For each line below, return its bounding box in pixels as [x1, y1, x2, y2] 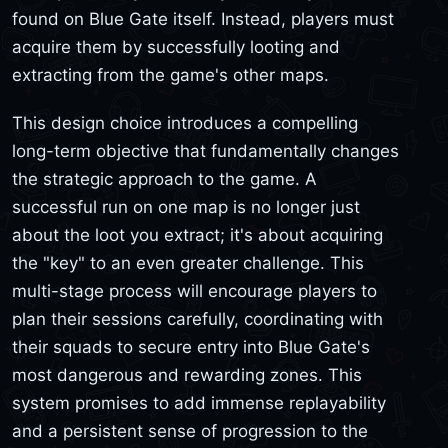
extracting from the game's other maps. [12, 65, 329, 86]
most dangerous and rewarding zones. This [12, 364, 362, 385]
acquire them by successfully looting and [12, 37, 340, 58]
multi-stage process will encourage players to [12, 280, 377, 301]
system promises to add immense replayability [12, 392, 386, 413]
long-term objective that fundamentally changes [12, 140, 399, 161]
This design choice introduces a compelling [12, 112, 358, 133]
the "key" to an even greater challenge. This [12, 252, 364, 273]
